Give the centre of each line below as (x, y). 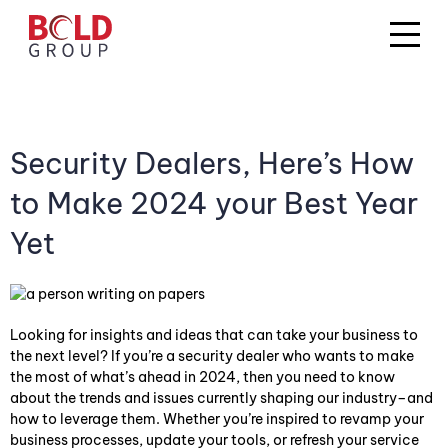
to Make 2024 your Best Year (214, 203)
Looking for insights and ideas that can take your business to (214, 335)
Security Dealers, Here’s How (212, 163)
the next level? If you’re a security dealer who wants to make (212, 356)
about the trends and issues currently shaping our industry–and (221, 398)
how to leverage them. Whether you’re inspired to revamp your (217, 419)
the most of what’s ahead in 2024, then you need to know (202, 377)
